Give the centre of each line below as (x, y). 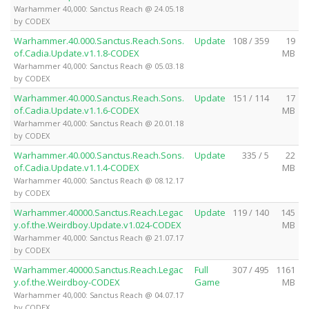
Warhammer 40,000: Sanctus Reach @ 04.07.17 (99, 295)
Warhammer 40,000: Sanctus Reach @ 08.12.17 (99, 180)
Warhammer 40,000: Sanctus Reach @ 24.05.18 (99, 8)
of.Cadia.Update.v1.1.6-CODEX (77, 110)
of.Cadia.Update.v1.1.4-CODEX (77, 167)
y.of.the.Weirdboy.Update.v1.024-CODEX (98, 225)
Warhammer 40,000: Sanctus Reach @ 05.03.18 (99, 66)
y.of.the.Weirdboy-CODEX (67, 282)
